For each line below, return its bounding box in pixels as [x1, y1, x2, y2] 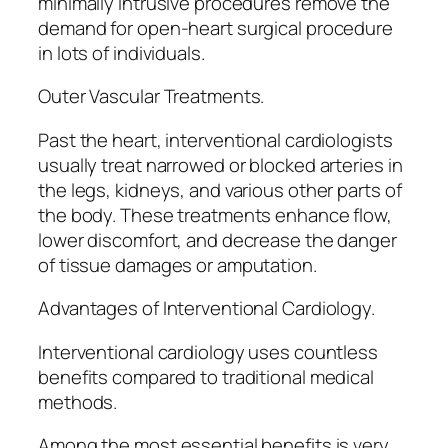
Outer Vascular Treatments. [38, 83, 265, 110]
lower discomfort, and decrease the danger [38, 226, 397, 253]
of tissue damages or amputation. [38, 251, 317, 278]
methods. [38, 388, 118, 415]
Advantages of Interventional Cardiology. [38, 295, 375, 322]
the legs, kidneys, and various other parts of [38, 176, 402, 203]
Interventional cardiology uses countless [38, 338, 378, 365]
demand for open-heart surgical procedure [38, 14, 393, 41]
